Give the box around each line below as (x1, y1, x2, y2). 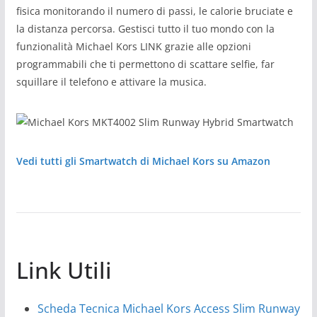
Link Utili (16, 255, 112, 286)
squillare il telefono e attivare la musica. (16, 75, 207, 89)
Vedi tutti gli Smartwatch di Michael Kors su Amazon (16, 154, 270, 168)
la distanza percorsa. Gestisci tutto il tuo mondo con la (16, 22, 275, 36)
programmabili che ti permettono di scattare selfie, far (16, 57, 275, 71)
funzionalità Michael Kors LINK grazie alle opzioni (16, 40, 251, 54)
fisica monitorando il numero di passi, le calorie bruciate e (16, 4, 293, 18)
